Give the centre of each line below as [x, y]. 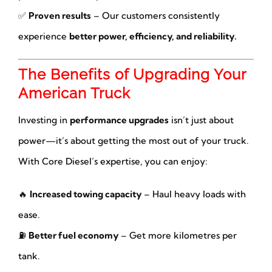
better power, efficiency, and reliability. [153, 36]
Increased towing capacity [85, 194]
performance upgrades [119, 120]
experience [43, 36]
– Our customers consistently [155, 16]
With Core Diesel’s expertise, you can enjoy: [112, 161]
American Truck [74, 93]
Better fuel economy [73, 235]
